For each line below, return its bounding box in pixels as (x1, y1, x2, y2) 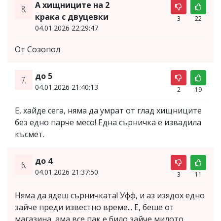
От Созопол (15, 43, 60, 55)
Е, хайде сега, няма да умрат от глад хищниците (15, 105, 202, 116)
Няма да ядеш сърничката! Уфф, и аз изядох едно (15, 189, 205, 201)
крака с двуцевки (35, 11, 109, 22)
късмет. (15, 128, 44, 140)
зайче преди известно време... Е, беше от (15, 201, 174, 213)
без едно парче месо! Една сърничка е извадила (15, 116, 201, 128)
